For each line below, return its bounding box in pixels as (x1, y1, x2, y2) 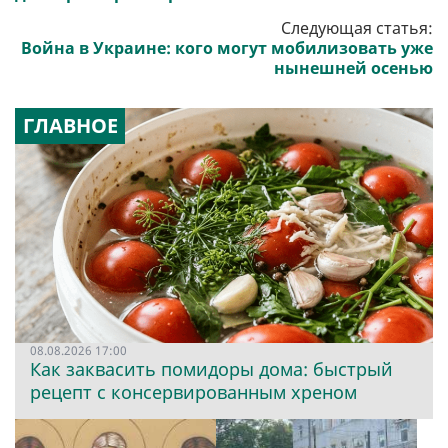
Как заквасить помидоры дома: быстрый (30, 357, 393, 382)
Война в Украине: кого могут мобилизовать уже (21, 37, 433, 60)
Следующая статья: (281, 17, 433, 40)
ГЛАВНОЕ (22, 112, 118, 140)
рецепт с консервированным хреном (30, 380, 357, 405)
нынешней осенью (274, 57, 433, 80)
